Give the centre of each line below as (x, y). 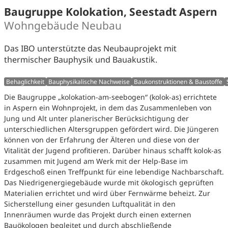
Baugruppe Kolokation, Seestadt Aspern (111, 11)
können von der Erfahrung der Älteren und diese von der (102, 140)
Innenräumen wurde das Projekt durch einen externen (98, 215)
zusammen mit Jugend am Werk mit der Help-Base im (96, 161)
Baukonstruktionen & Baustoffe (178, 81)
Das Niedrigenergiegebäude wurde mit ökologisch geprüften (109, 183)
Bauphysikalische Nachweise (89, 81)
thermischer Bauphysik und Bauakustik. (81, 59)
